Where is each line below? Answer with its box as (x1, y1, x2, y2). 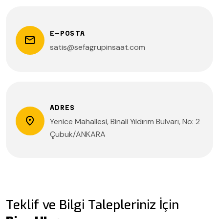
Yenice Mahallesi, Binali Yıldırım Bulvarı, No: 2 (50, 116, 200, 127)
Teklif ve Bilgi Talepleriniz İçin (6, 197, 179, 214)
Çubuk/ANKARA (50, 129, 106, 139)
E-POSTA (50, 29, 86, 37)
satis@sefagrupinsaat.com (50, 42, 145, 52)
